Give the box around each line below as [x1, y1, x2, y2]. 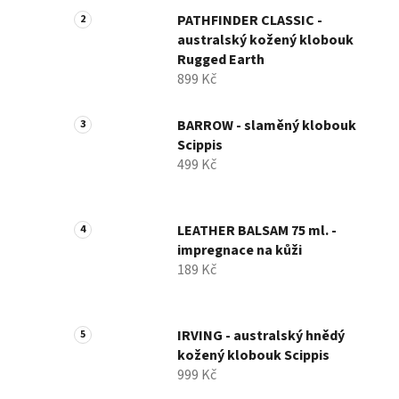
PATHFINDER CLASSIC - [177, 11, 322, 31]
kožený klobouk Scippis [177, 346, 330, 366]
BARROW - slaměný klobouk [177, 116, 356, 136]
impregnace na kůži [177, 240, 302, 261]
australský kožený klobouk [177, 30, 354, 51]
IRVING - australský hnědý [177, 326, 345, 346]
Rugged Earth [177, 50, 265, 70]
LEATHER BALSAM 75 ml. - [177, 221, 337, 241]
